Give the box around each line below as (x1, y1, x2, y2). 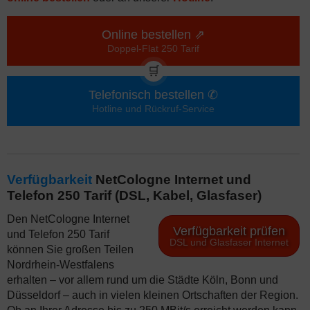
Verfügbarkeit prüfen (173, 224, 285, 238)
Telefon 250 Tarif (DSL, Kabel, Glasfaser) (7, 188, 262, 203)
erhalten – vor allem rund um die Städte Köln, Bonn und (7, 274, 278, 286)
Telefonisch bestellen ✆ (89, 88, 218, 102)
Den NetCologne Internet (7, 213, 129, 225)
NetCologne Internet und (92, 172, 251, 187)
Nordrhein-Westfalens (7, 259, 114, 271)
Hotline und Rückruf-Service (92, 103, 215, 114)
